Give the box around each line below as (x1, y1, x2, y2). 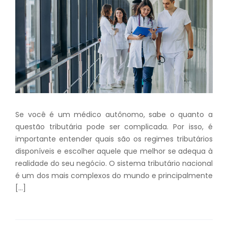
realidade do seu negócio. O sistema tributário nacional (15, 158, 213, 168)
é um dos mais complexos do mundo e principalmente (15, 170, 213, 181)
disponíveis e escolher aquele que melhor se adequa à (15, 146, 213, 156)
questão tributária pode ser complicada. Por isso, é (15, 121, 213, 132)
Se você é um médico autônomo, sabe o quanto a (15, 109, 213, 120)
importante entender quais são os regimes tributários (15, 133, 213, 144)
